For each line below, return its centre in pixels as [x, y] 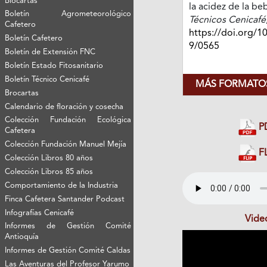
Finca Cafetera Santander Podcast [65, 199]
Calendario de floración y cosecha [64, 107]
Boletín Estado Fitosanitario [54, 66]
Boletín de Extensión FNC [50, 52]
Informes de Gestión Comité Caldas [68, 250]
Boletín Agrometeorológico [68, 14]
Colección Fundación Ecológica [68, 120]
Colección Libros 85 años [49, 172]
